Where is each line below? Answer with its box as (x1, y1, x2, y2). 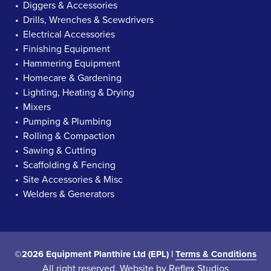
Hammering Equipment (23, 57, 121, 70)
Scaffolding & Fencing (23, 159, 116, 171)
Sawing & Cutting (23, 145, 97, 157)
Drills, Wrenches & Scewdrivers (23, 14, 154, 26)
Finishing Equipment (23, 43, 111, 55)
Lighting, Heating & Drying (23, 87, 135, 99)
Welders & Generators (23, 188, 115, 200)
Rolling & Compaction (23, 130, 116, 142)
